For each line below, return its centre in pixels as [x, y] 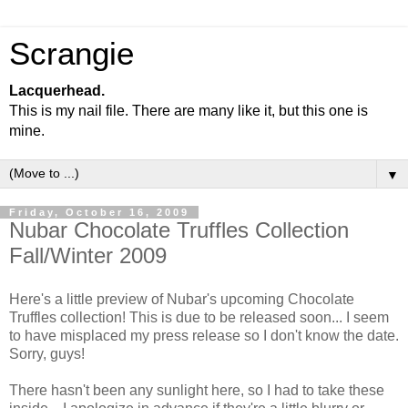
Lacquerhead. [57, 91]
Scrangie [71, 54]
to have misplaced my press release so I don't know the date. [204, 335]
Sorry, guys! [47, 353]
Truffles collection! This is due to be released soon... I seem [199, 317]
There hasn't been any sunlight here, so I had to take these [197, 390]
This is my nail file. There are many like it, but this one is [189, 111]
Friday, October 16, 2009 [99, 212]
